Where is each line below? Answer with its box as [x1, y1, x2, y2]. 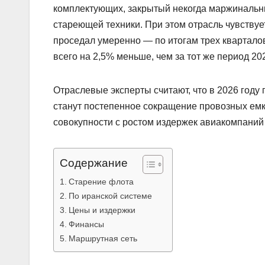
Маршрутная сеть [68, 233, 137, 243]
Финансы [68, 219, 104, 229]
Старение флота [68, 176, 134, 186]
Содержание [60, 157, 128, 169]
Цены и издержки [68, 205, 135, 215]
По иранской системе [68, 190, 152, 201]
